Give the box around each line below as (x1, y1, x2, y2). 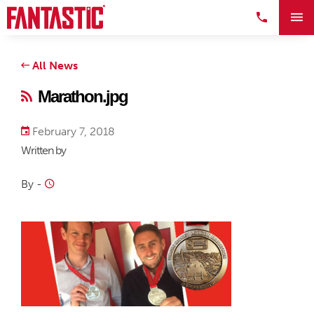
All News (29, 59, 78, 72)
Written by (21, 144, 66, 157)
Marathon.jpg (38, 87, 128, 106)
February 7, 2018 (29, 125, 115, 138)
